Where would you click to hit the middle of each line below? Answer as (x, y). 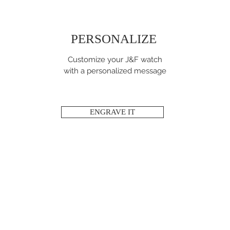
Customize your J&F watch (115, 60)
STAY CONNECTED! (114, 197)
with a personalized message (115, 71)
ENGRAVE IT (112, 112)
